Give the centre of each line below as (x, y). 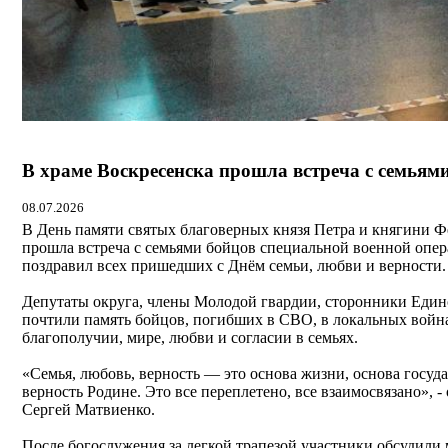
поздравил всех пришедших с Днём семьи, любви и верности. (234, 265)
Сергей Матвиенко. (88, 409)
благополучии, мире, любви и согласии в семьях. (190, 337)
